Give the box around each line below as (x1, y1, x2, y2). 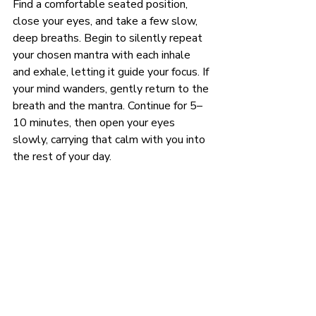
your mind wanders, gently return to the (13, 81, 212, 97)
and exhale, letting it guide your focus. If (13, 64, 212, 80)
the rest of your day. (13, 149, 111, 165)
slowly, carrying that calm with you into (13, 132, 208, 148)
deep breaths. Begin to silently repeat (13, 30, 205, 47)
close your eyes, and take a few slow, (13, 13, 200, 30)
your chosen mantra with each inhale (13, 47, 193, 63)
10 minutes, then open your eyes (13, 115, 178, 131)
